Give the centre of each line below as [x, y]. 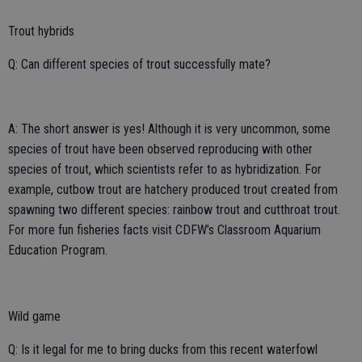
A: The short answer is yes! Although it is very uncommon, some [169, 128]
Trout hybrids [41, 31]
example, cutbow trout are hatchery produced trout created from [173, 189]
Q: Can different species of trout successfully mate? [139, 64]
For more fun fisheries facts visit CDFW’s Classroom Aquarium [164, 229]
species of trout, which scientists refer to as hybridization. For [165, 169]
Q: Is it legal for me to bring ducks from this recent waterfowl [163, 349]
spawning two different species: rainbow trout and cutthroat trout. [174, 209]
